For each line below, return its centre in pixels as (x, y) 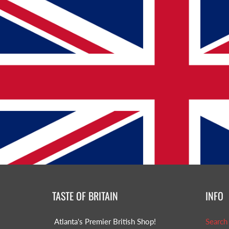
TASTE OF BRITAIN (85, 196)
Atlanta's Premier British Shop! (104, 221)
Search (216, 221)
